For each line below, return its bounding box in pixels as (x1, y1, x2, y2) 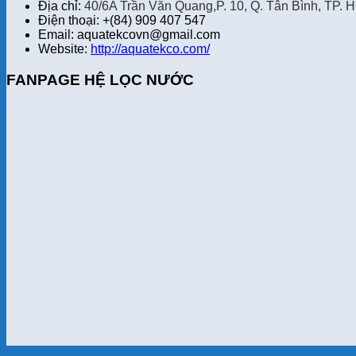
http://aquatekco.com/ (91, 42, 210, 56)
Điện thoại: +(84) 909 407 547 (38, 14, 206, 28)
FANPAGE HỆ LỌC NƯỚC (6, 71, 194, 88)
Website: (38, 42, 91, 56)
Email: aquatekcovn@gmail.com (38, 28, 220, 42)
